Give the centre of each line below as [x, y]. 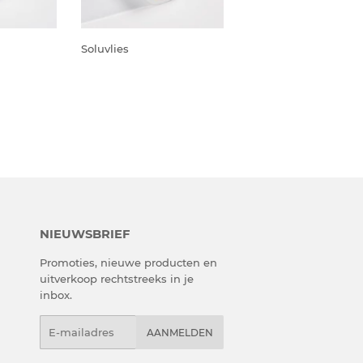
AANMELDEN [179, 332]
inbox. [56, 295]
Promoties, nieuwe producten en [128, 262]
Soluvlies [105, 48]
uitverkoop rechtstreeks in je [116, 278]
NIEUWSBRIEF [84, 234]
